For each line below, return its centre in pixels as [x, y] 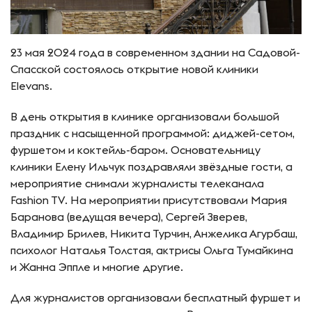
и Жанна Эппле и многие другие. [97, 266]
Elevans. [31, 85]
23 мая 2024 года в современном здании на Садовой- [155, 52]
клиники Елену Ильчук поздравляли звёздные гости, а [151, 166]
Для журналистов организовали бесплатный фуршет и [155, 297]
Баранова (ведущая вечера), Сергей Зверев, [129, 216]
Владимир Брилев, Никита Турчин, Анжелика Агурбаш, [154, 233]
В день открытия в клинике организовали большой [145, 116]
